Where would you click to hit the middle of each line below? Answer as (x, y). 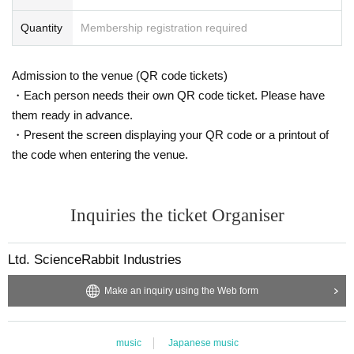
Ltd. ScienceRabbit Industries (95, 259)
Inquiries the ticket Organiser (177, 215)
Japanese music (203, 343)
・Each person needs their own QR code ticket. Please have (168, 95)
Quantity (41, 27)
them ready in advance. (72, 115)
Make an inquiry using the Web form (181, 290)
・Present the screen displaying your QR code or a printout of (170, 134)
